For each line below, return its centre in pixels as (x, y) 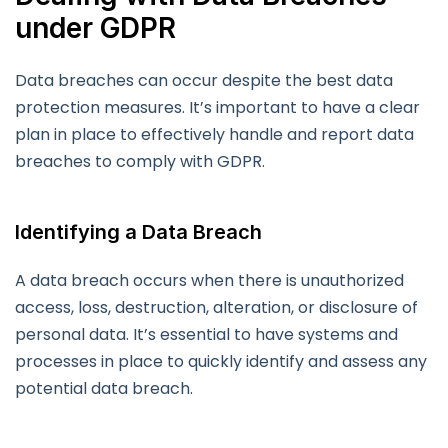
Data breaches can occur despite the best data (204, 81)
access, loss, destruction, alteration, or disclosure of (216, 308)
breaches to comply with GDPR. (140, 162)
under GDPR (95, 28)
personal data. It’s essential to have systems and (206, 335)
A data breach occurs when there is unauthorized (209, 281)
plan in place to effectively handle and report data (214, 135)
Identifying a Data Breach (138, 232)
